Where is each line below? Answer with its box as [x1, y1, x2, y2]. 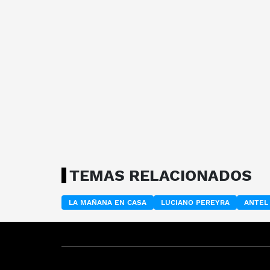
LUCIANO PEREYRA [161, 198, 230, 207]
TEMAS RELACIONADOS [69, 166, 252, 184]
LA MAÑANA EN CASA [69, 198, 146, 207]
